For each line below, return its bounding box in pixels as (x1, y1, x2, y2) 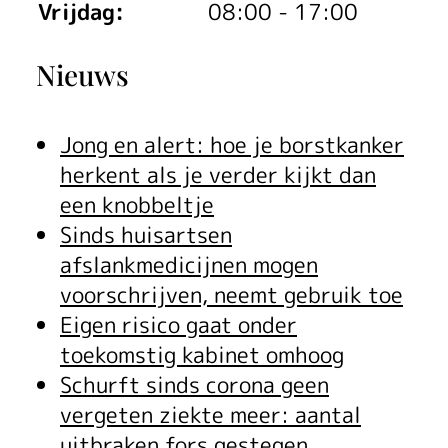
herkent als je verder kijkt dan (60, 159, 376, 190)
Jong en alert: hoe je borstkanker (60, 129, 404, 160)
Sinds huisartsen (60, 219, 232, 250)
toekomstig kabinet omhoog (60, 339, 344, 370)
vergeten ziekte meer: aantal (60, 399, 361, 430)
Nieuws (36, 56, 129, 93)
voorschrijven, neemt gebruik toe (60, 279, 403, 310)
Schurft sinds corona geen (60, 369, 329, 400)
